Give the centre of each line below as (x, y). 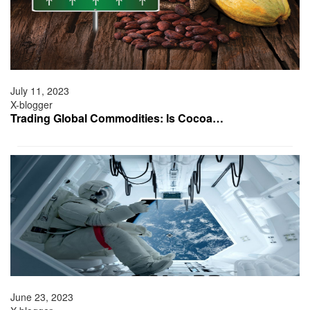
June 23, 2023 (42, 297)
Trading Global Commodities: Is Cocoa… (117, 118)
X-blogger (31, 105)
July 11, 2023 (40, 91)
